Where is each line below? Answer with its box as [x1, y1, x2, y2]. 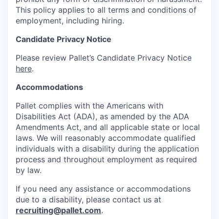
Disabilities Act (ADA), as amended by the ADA [16, 111, 189, 121]
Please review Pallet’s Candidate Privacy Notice [16, 52, 192, 63]
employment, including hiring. [16, 15, 124, 25]
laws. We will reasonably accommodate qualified [16, 132, 196, 143]
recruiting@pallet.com [16, 205, 101, 215]
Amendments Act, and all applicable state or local [16, 122, 200, 132]
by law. [16, 165, 42, 175]
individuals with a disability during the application [16, 143, 199, 153]
